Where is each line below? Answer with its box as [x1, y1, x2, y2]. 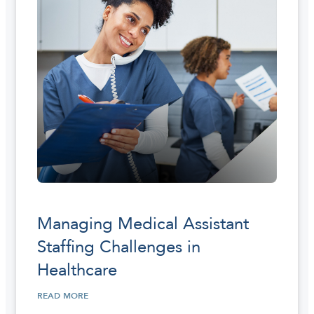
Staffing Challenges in [37, 235, 200, 259]
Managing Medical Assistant [37, 212, 249, 235]
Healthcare [37, 258, 117, 282]
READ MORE [37, 289, 88, 301]
